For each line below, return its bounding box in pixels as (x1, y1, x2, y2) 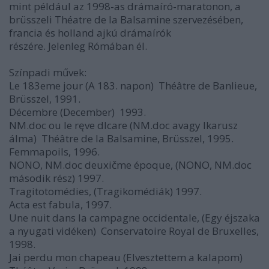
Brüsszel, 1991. (9, 92, 80, 106)
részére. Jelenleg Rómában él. (9, 39, 147, 53)
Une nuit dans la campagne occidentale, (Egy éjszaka (9, 211, 260, 225)
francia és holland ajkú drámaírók (9, 26, 171, 40)
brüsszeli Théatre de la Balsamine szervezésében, (9, 13, 243, 26)
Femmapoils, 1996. (9, 145, 100, 159)
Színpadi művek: (9, 65, 86, 79)
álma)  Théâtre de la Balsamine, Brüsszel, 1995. (9, 131, 234, 145)
